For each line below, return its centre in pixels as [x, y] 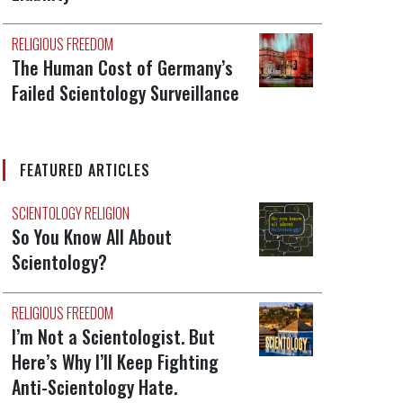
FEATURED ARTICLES [85, 170]
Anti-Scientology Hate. [94, 387]
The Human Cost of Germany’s [122, 68]
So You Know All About [91, 237]
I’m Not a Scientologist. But [113, 337]
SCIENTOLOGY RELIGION [70, 214]
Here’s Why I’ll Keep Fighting [115, 362]
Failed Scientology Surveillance [125, 93]
